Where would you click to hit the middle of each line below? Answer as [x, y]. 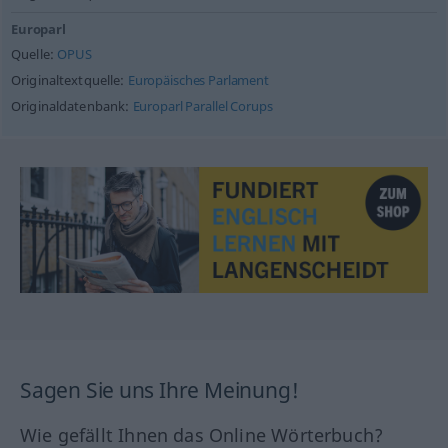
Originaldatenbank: [71, 106]
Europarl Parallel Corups [202, 106]
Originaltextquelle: [69, 80]
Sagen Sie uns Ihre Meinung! [159, 390]
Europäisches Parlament [198, 80]
